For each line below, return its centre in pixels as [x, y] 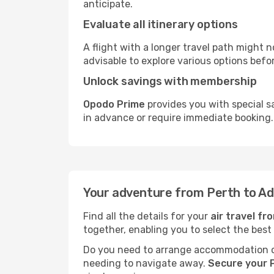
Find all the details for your [147, 216]
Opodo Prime [114, 104]
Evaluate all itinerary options [161, 24]
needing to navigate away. [146, 263]
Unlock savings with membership [170, 81]
